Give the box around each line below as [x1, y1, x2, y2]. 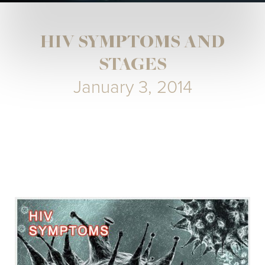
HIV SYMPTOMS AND [40, 34, 225, 53]
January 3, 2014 [73, 79, 192, 96]
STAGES [98, 56, 167, 75]
